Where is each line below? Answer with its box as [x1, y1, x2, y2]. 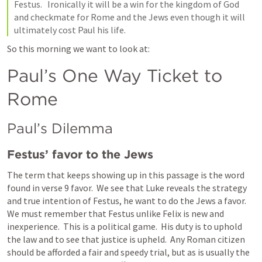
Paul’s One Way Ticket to [7, 65, 222, 86]
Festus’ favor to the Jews [7, 147, 153, 161]
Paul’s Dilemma [7, 120, 113, 137]
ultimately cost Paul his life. [14, 24, 129, 36]
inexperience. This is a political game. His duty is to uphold [7, 220, 242, 232]
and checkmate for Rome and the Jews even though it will [14, 11, 245, 23]
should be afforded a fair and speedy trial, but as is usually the [7, 246, 250, 258]
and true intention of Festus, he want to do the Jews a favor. [7, 195, 246, 206]
